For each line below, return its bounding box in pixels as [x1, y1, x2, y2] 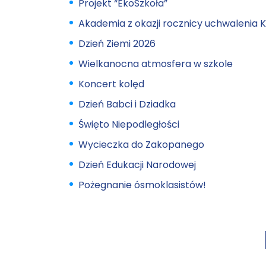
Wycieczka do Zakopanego [78, 138, 204, 151]
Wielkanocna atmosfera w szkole [78, 57, 233, 71]
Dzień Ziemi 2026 [78, 37, 156, 50]
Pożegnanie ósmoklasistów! [78, 178, 206, 192]
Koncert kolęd [78, 77, 144, 91]
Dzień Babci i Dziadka [78, 97, 176, 111]
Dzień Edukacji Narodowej [78, 158, 196, 172]
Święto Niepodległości [78, 118, 179, 131]
